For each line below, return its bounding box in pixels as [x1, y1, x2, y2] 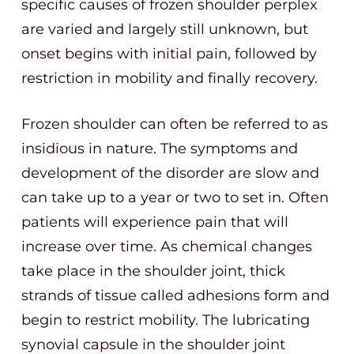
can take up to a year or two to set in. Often [21, 189, 329, 206]
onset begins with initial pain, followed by [21, 45, 317, 62]
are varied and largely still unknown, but [21, 21, 308, 38]
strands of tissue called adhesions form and [21, 287, 330, 304]
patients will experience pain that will [21, 213, 288, 231]
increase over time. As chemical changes [21, 238, 312, 255]
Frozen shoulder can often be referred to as [21, 115, 328, 133]
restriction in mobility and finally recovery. [21, 70, 318, 87]
